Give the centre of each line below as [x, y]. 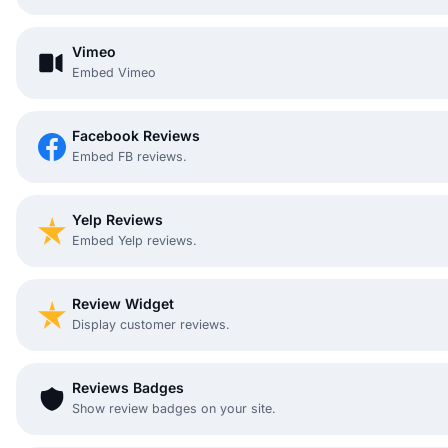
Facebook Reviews [136, 135]
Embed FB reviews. [129, 156]
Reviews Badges [128, 387]
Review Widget [123, 303]
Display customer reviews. [151, 324]
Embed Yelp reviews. [134, 240]
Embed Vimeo [114, 72]
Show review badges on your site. [174, 408]
